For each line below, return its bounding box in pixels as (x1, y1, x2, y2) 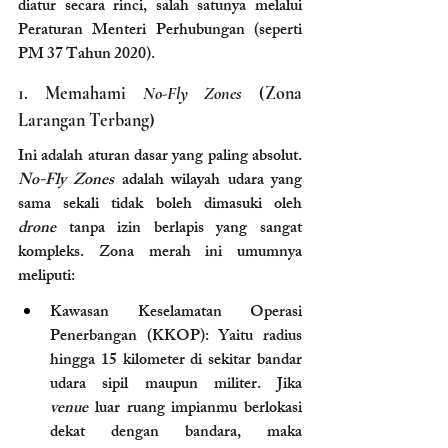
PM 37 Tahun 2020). (18, 40, 155, 70)
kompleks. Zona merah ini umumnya (18, 238, 302, 268)
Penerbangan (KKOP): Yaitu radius (50, 322, 302, 352)
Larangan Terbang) (18, 108, 155, 131)
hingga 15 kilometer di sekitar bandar (50, 346, 302, 376)
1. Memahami (18, 81, 143, 104)
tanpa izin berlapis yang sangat (56, 214, 302, 244)
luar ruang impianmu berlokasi (88, 394, 302, 424)
